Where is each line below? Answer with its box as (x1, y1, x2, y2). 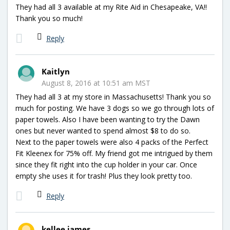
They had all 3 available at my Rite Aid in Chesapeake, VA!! (15, 2, 207, 12)
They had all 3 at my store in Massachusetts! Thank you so (15, 91, 211, 102)
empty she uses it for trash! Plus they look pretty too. (15, 170, 192, 181)
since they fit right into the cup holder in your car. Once (15, 159, 197, 169)
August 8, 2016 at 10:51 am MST (42, 78, 150, 88)
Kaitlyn (42, 66, 70, 76)
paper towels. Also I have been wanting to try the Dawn (15, 114, 200, 124)
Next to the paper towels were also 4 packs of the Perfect (15, 137, 208, 147)
